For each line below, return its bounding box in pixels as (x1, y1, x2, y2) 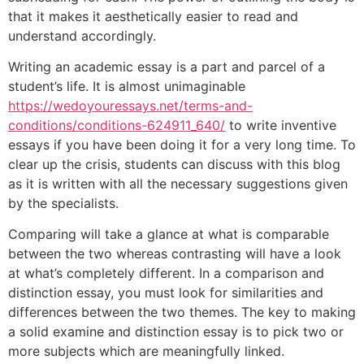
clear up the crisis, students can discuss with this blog (8, 155, 340, 172)
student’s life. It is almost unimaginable (8, 77, 245, 94)
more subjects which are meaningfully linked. (8, 343, 284, 360)
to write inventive (225, 116, 336, 133)
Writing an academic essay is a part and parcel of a (8, 58, 325, 75)
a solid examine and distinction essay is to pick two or (8, 323, 344, 340)
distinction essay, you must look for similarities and (8, 284, 323, 301)
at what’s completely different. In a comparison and (8, 265, 324, 282)
